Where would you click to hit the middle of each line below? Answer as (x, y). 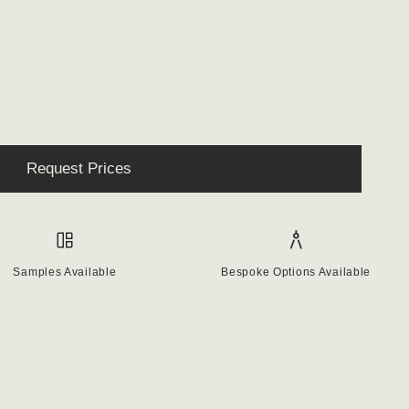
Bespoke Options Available (296, 273)
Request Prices (79, 169)
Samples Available (65, 273)
